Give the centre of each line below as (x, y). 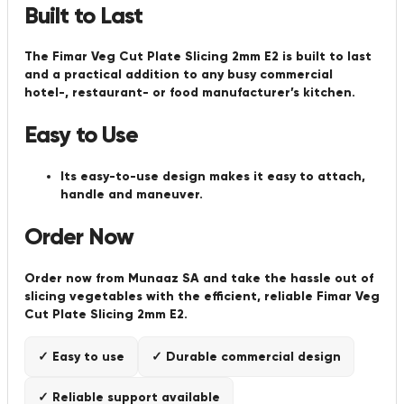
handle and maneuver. (132, 194)
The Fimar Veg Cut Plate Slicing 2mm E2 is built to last (198, 57)
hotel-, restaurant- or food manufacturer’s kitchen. (190, 93)
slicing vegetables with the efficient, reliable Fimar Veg (202, 296)
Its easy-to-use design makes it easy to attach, (213, 176)
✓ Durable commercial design (246, 356)
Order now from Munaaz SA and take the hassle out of (199, 278)
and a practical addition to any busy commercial (179, 75)
